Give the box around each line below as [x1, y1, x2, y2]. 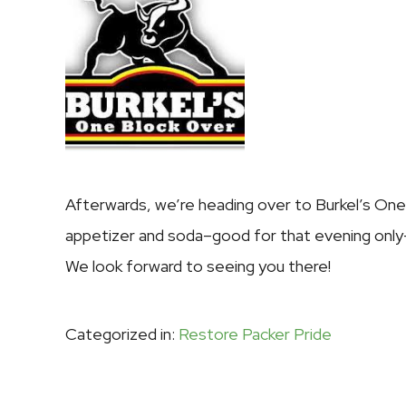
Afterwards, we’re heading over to [65, 193, 312, 215]
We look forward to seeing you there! [65, 255, 331, 276]
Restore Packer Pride [179, 323, 332, 344]
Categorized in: [65, 323, 179, 344]
